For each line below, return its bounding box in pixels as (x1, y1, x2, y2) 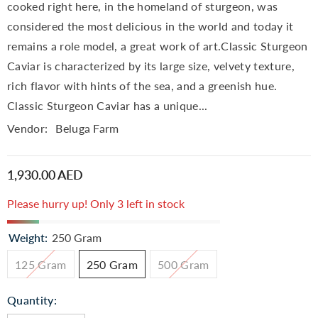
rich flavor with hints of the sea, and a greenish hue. (7, 79, 278, 92)
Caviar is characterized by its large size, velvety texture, (7, 59, 295, 72)
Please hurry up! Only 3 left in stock (7, 197, 185, 210)
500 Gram (158, 258, 209, 271)
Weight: (9, 231, 50, 244)
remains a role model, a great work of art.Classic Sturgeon (7, 39, 308, 53)
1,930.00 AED (7, 166, 83, 182)
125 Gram (15, 258, 67, 271)
